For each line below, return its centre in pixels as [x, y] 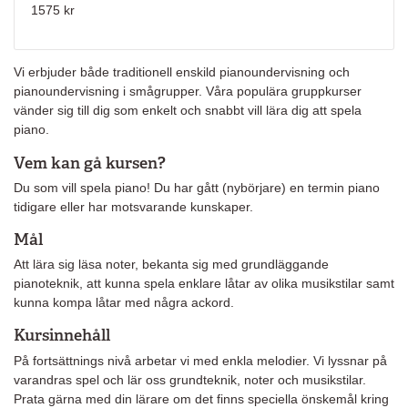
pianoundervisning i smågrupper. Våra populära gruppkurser [188, 92]
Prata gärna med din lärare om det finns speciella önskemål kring [201, 398]
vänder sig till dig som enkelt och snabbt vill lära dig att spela [188, 111]
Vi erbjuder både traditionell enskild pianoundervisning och [182, 72]
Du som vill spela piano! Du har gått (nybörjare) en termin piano [197, 187]
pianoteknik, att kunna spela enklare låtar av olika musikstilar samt [204, 284]
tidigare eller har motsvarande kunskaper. [133, 206]
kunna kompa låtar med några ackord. [124, 303]
